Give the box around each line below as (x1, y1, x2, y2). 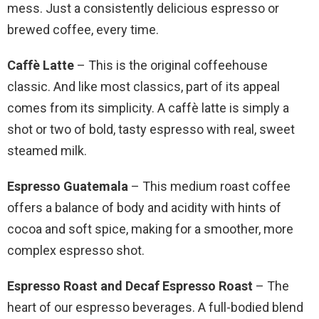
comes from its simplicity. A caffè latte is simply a (7, 100, 289, 116)
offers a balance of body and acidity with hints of (7, 200, 281, 216)
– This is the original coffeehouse (74, 58, 268, 73)
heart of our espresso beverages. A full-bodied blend (7, 300, 303, 315)
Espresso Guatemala (7, 179, 128, 194)
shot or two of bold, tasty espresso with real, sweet (7, 122, 295, 137)
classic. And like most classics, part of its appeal (7, 79, 280, 95)
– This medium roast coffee (128, 179, 291, 194)
